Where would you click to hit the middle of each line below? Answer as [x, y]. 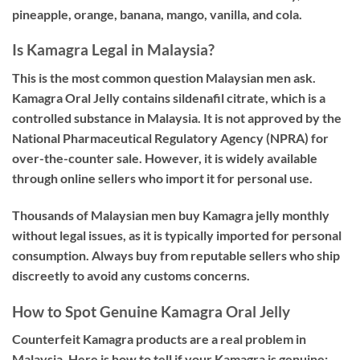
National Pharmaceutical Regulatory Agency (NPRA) [160, 137]
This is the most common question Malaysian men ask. [164, 77]
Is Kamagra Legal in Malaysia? [113, 50]
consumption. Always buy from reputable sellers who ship [176, 255]
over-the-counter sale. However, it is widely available [165, 157]
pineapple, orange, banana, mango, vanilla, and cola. [157, 14]
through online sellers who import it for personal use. [162, 178]
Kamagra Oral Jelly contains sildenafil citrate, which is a [169, 97]
